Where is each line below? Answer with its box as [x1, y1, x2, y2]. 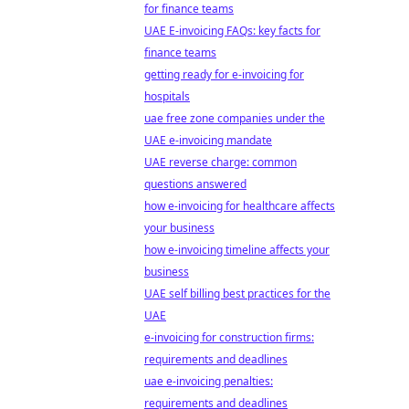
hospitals [144, 89, 190, 104]
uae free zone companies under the [144, 110, 325, 126]
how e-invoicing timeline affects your [144, 242, 330, 257]
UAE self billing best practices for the [144, 286, 330, 301]
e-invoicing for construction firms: [144, 330, 314, 345]
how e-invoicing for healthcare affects [144, 198, 335, 214]
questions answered [144, 176, 246, 192]
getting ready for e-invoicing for [144, 67, 304, 82]
